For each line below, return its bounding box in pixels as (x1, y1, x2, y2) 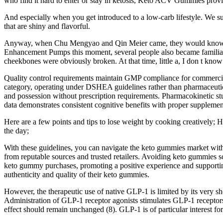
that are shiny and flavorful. (4, 21, 90, 30)
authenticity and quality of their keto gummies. (4, 170, 149, 179)
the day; (4, 126, 29, 135)
